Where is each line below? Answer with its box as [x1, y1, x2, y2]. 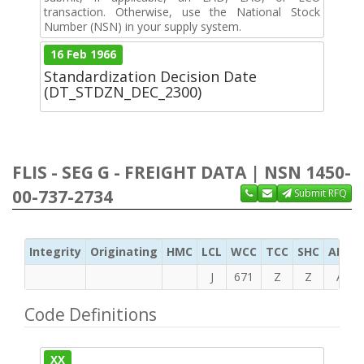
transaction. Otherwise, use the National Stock [44, 3, 320, 19]
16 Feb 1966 [50, 46, 117, 62]
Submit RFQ [292, 185, 347, 200]
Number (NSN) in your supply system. [44, 18, 241, 34]
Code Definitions [24, 302, 157, 326]
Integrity [29, 243, 81, 259]
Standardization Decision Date [44, 66, 257, 86]
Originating [90, 243, 158, 259]
